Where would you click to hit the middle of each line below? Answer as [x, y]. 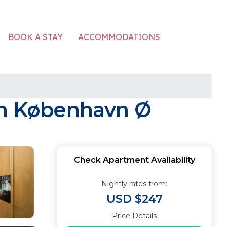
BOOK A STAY [35, 37]
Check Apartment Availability [134, 160]
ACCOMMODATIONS [119, 37]
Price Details [134, 216]
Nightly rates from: [134, 184]
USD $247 [134, 199]
